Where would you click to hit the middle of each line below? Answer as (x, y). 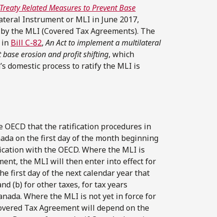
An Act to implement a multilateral (103, 42)
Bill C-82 (26, 42)
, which (121, 54)
